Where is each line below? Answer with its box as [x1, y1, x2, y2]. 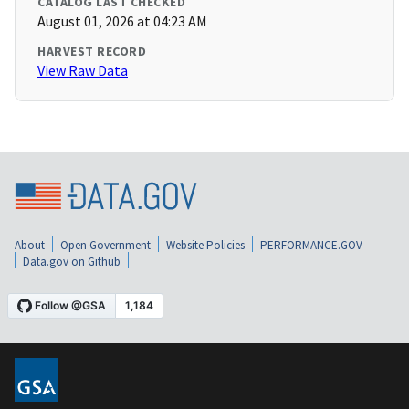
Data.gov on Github [23, 253, 121, 269]
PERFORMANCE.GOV [260, 236, 362, 253]
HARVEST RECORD [37, 43, 146, 60]
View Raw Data [37, 61, 128, 80]
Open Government [60, 236, 151, 253]
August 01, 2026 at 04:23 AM [37, 12, 207, 31]
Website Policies [166, 236, 245, 253]
